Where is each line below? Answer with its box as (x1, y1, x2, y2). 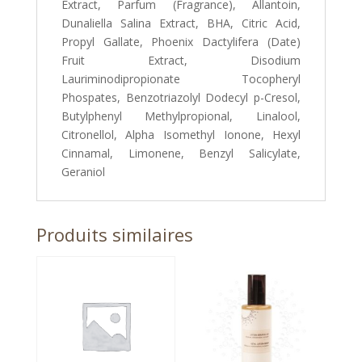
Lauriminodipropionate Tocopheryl (61, 71, 301, 87)
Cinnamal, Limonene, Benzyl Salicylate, (61, 145, 301, 162)
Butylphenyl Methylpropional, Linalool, (61, 108, 301, 124)
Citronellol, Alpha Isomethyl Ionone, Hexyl (61, 127, 301, 143)
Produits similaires (36, 222, 193, 247)
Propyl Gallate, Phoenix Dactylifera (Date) (61, 34, 301, 50)
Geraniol (61, 164, 105, 180)
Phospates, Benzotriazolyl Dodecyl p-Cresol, (61, 90, 301, 106)
